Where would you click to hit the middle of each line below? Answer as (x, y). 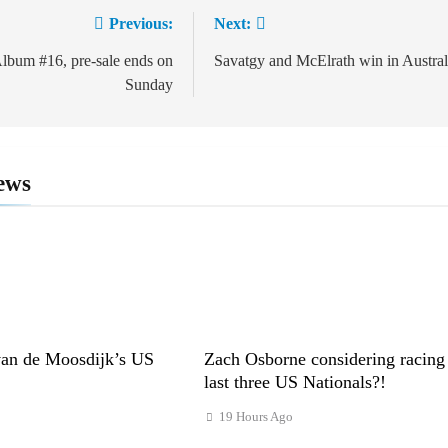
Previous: (141, 23)
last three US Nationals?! (295, 381)
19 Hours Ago (256, 416)
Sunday (149, 84)
